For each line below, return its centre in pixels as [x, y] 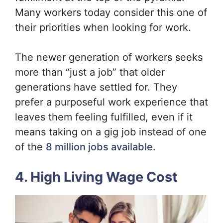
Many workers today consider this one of [111, 12]
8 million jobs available [99, 147]
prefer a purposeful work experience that [111, 102]
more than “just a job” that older [90, 72]
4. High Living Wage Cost [96, 177]
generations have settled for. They [96, 87]
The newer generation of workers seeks [109, 57]
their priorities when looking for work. [105, 27]
